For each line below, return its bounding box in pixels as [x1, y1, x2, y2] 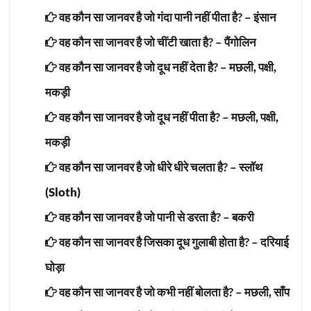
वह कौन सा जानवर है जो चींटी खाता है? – [57, 34, 224, 49]
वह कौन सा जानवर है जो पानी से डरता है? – [57, 209, 232, 224]
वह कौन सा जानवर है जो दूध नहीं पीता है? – [57, 109, 231, 124]
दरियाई [260, 234, 289, 249]
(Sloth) [45, 184, 81, 199]
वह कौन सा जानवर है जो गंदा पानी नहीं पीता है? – [57, 9, 253, 24]
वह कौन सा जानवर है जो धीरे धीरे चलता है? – [57, 159, 239, 174]
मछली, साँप [244, 284, 289, 299]
